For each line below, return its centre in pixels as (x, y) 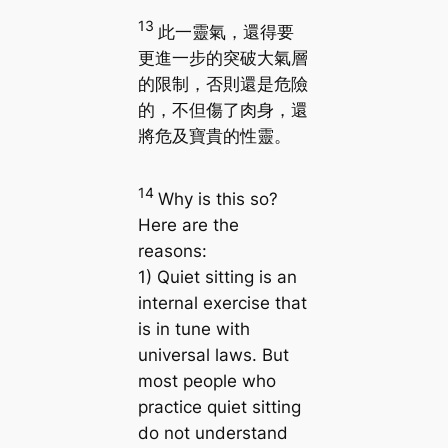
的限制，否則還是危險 (222, 83)
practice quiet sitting (219, 406)
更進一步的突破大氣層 (222, 57)
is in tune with (193, 328)
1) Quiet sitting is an (217, 276)
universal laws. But (213, 354)
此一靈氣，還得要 (225, 31)
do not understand (212, 432)
